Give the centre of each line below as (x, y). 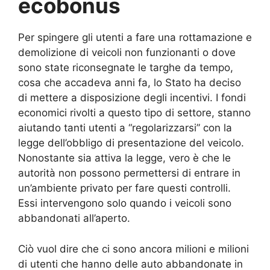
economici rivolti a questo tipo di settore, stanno (134, 113)
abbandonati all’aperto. (74, 218)
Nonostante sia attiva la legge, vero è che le (124, 158)
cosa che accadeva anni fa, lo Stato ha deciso (130, 83)
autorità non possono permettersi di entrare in (129, 173)
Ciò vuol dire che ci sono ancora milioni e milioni (133, 249)
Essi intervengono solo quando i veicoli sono (125, 203)
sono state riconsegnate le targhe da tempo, (126, 68)
